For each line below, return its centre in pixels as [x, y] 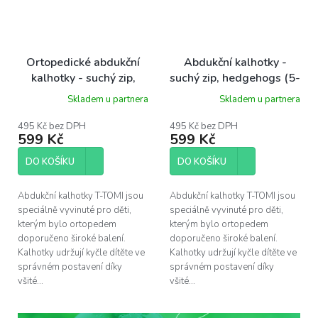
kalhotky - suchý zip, [83, 78]
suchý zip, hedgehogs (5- [235, 78]
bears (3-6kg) [83, 93]
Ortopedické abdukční [83, 62]
